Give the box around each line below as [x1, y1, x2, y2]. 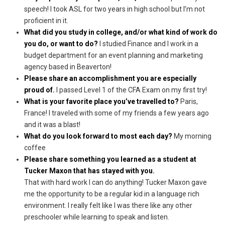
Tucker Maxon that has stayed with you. [24, 166, 155, 175]
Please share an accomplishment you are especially [24, 74, 196, 82]
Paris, [178, 97, 198, 105]
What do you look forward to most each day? [24, 132, 174, 140]
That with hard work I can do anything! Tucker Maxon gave [24, 178, 207, 186]
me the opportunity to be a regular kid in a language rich [24, 189, 199, 198]
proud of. [24, 85, 55, 94]
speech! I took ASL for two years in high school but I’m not [24, 5, 205, 13]
